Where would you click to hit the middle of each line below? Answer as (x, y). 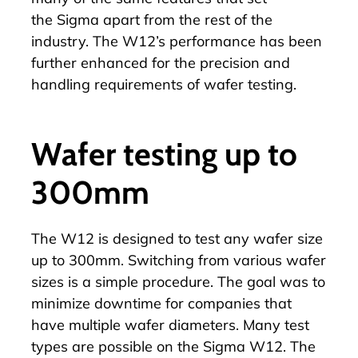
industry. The (77, 42)
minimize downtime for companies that (161, 304)
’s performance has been (239, 42)
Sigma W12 (243, 347)
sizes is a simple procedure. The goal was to (178, 282)
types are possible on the (117, 347)
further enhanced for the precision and (161, 63)
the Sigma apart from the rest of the (152, 20)
